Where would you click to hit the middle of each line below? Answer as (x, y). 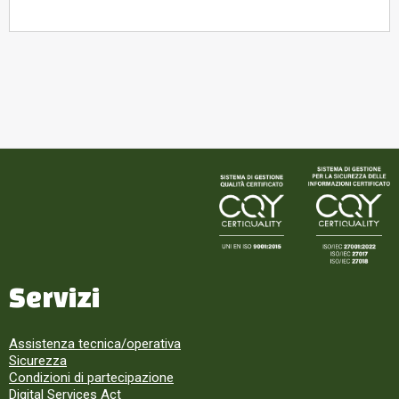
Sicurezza (38, 361)
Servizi (54, 297)
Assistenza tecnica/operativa (95, 344)
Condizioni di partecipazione (91, 378)
